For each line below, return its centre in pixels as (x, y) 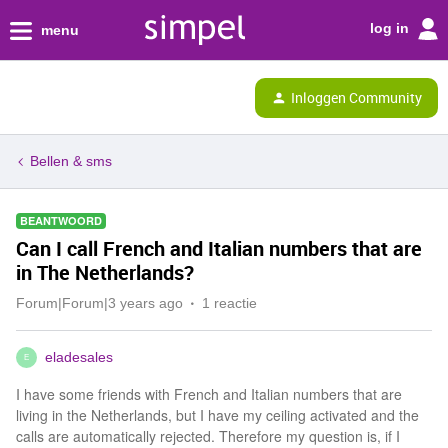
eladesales (79, 357)
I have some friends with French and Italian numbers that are (209, 394)
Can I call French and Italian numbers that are (219, 248)
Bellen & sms (71, 161)
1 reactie (229, 303)
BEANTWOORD (61, 220)
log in (391, 27)
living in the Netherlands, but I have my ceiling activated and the (217, 415)
